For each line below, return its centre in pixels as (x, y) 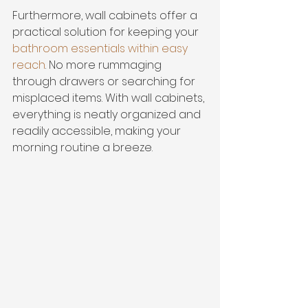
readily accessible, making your (98, 131)
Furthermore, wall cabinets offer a (106, 15)
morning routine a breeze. (82, 147)
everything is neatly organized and (108, 114)
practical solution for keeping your (107, 32)
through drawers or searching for (105, 81)
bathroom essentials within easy (101, 48)
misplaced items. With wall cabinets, (110, 98)
